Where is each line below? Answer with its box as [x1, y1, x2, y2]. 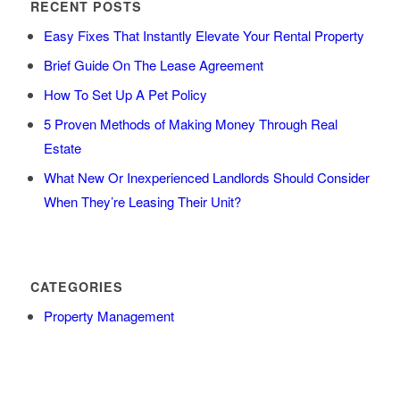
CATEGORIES [29, 278, 123, 296]
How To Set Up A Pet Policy [43, 85, 207, 104]
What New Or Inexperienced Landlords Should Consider [43, 168, 370, 187]
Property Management [43, 306, 174, 326]
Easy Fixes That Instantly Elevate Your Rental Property [43, 26, 364, 46]
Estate [43, 138, 81, 158]
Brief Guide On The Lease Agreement [43, 55, 263, 75]
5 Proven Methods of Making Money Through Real [43, 114, 337, 134]
